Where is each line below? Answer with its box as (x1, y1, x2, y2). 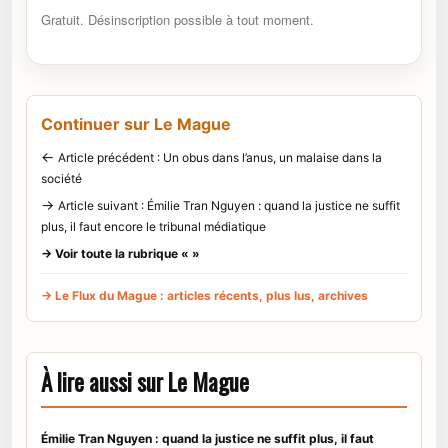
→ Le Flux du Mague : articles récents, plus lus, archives (41, 288, 368, 304)
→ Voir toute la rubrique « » (41, 246, 200, 262)
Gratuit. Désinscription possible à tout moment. (41, 10, 314, 30)
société (41, 171, 82, 187)
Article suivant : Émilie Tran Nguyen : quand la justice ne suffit (58, 198, 400, 214)
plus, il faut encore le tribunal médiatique (41, 219, 266, 235)
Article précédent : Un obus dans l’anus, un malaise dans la (58, 150, 382, 166)
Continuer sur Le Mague (41, 114, 231, 135)
